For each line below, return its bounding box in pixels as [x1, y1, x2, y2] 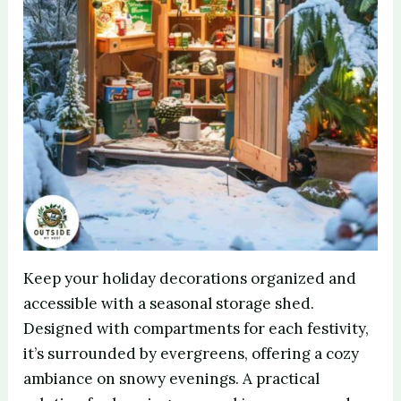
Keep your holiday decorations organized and [23, 268, 357, 288]
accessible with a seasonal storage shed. [23, 293, 315, 313]
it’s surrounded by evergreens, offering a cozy [23, 343, 360, 363]
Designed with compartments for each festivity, [23, 318, 370, 338]
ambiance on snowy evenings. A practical [23, 368, 320, 388]
